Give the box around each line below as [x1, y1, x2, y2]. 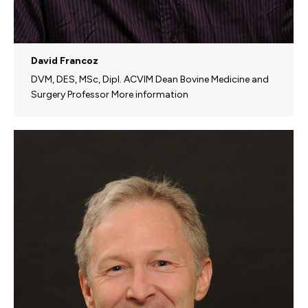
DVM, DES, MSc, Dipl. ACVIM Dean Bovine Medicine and [31, 73, 269, 85]
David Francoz [31, 54, 98, 67]
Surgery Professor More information [31, 88, 188, 100]
